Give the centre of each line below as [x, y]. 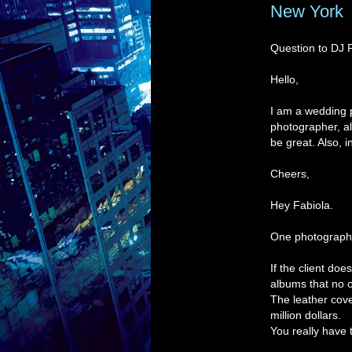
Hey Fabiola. [302, 205]
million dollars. [306, 315]
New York [307, 11]
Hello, [284, 79]
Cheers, [290, 174]
